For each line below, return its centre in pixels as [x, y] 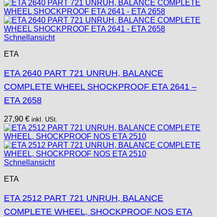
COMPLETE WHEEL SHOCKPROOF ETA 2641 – [100, 87]
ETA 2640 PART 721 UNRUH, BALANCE [84, 73]
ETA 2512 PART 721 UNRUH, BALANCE [84, 198]
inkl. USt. [45, 120]
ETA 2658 [23, 101]
